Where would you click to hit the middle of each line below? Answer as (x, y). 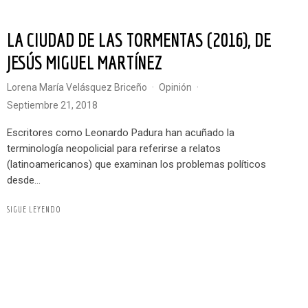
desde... (24, 180)
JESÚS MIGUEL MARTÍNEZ (85, 63)
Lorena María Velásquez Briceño (79, 88)
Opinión (179, 88)
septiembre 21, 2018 (55, 106)
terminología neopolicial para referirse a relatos (114, 149)
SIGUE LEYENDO (36, 210)
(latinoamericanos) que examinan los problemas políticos (136, 165)
